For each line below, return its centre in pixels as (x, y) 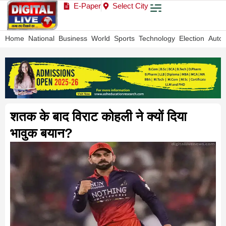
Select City (131, 6)
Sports (124, 39)
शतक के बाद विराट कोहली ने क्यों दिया (98, 116)
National (41, 39)
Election (192, 39)
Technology (157, 39)
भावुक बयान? (41, 133)
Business (73, 39)
